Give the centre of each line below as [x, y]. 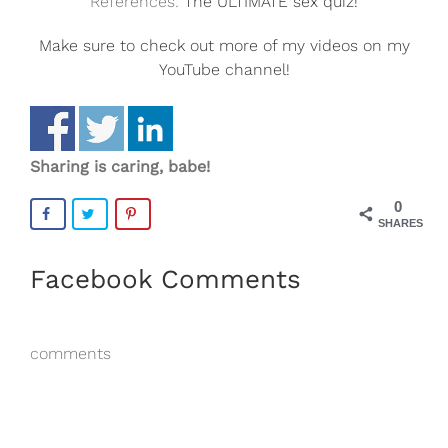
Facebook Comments [165, 279]
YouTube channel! [224, 70]
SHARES [400, 223]
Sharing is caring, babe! [120, 166]
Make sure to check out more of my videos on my [224, 46]
